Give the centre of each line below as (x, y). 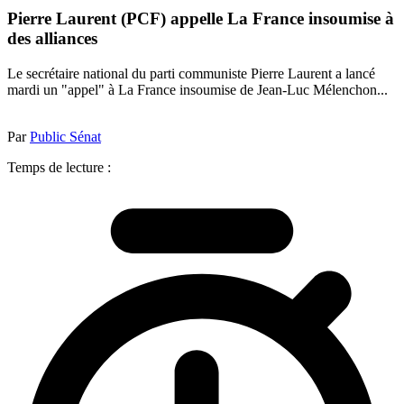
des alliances (52, 39)
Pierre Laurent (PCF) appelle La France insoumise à (201, 19)
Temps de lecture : (59, 167)
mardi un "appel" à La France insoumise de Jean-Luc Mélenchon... (197, 89)
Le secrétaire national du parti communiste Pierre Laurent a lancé (191, 73)
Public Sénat (65, 136)
